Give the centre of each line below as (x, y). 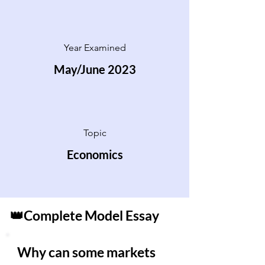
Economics (95, 154)
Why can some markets (86, 252)
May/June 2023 (95, 69)
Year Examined (95, 48)
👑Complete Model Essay (85, 215)
